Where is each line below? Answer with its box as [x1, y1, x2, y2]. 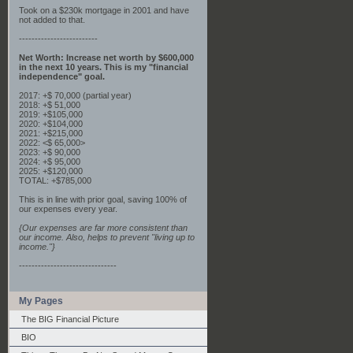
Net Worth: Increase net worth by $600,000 [19, 53, 194, 62]
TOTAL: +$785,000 [19, 176, 91, 185]
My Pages [19, 295, 63, 307]
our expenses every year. [19, 204, 117, 214]
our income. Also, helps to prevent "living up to [19, 232, 195, 242]
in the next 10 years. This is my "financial [19, 62, 188, 72]
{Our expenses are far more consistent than [19, 223, 188, 232]
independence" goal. [19, 72, 105, 81]
